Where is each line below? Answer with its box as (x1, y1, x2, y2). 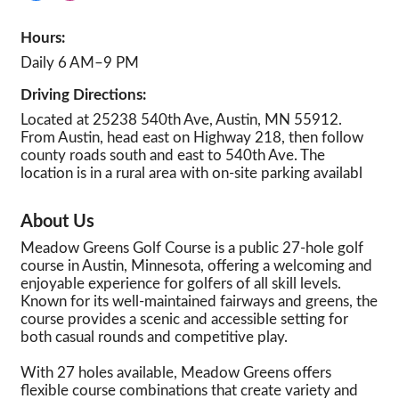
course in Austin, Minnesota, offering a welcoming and (20, 258, 372, 273)
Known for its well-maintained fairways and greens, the (20, 294, 378, 309)
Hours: (20, 30, 65, 45)
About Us (20, 213, 94, 231)
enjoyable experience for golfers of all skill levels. (20, 276, 341, 291)
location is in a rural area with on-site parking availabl (20, 166, 362, 181)
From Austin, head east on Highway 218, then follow (20, 130, 363, 145)
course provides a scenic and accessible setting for (20, 312, 348, 327)
